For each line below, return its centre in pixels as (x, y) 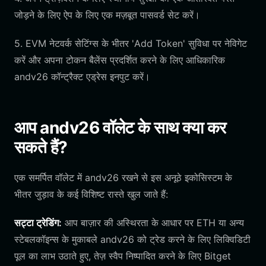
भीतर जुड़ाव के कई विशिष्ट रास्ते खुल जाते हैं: (91, 194)
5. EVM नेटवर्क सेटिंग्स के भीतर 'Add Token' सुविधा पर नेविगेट (131, 43)
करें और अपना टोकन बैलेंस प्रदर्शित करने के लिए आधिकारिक (120, 60)
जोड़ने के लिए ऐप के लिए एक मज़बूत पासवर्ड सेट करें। (107, 15)
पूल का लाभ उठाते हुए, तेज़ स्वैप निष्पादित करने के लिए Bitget (123, 256)
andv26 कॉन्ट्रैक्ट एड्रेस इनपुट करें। (82, 77)
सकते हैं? (41, 147)
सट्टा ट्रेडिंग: (38, 223)
